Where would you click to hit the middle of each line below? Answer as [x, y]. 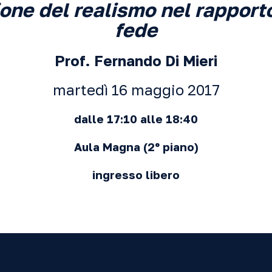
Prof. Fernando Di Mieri [136, 60]
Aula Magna [108, 147]
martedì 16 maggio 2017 [136, 90]
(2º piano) [171, 147]
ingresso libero [136, 175]
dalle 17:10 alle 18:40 [136, 119]
